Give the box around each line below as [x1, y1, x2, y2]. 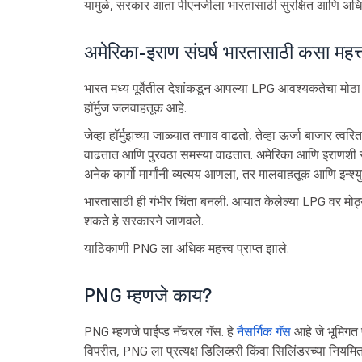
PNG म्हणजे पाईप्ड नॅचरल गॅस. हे [83, 323, 237, 340]
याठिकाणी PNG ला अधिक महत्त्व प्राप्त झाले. [83, 240, 289, 257]
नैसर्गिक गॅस [236, 323, 291, 340]
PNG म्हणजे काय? [83, 283, 212, 309]
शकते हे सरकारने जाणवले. [83, 213, 204, 229]
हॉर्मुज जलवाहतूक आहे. [83, 99, 187, 116]
